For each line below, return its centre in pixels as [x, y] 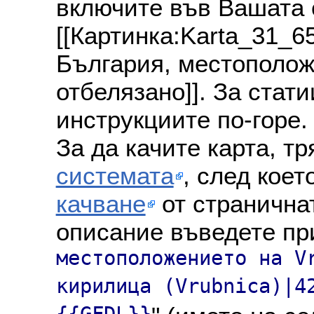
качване [101, 203]
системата [115, 175]
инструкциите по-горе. [182, 119]
